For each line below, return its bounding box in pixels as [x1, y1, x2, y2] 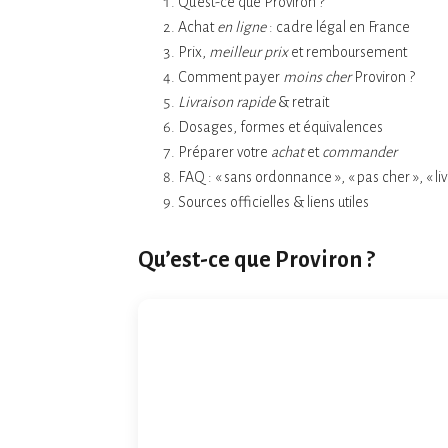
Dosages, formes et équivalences [178, 119, 383, 135]
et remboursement [288, 44, 407, 60]
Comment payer [178, 69, 283, 85]
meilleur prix [209, 44, 288, 60]
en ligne [217, 19, 266, 35]
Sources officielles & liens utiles [178, 194, 369, 210]
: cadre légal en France [266, 19, 410, 35]
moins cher [283, 69, 351, 85]
